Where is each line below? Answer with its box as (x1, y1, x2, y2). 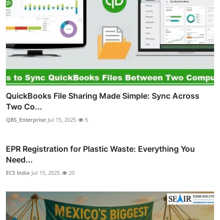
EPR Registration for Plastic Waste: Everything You (6, 143, 195, 154)
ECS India (6, 168, 29, 176)
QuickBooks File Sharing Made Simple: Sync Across (6, 90, 199, 101)
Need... (6, 154, 33, 165)
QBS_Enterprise (6, 115, 46, 123)
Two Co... (6, 101, 42, 111)
